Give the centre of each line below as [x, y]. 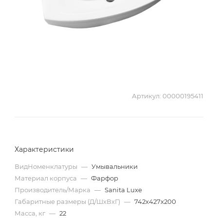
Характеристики [44, 149]
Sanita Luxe [123, 190]
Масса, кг [31, 213]
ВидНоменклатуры [47, 166]
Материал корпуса [46, 178]
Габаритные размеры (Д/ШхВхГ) [68, 201]
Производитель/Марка [53, 190]
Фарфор [105, 178]
